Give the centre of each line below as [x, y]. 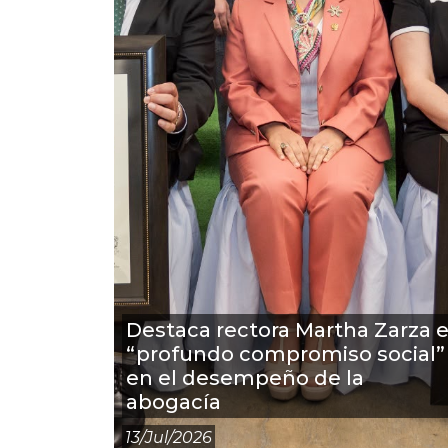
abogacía [173, 402]
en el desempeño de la [245, 378]
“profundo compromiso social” [285, 354]
